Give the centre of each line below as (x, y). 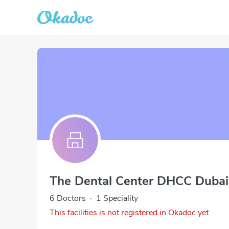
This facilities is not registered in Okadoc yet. (130, 213)
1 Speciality (117, 198)
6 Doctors (68, 198)
